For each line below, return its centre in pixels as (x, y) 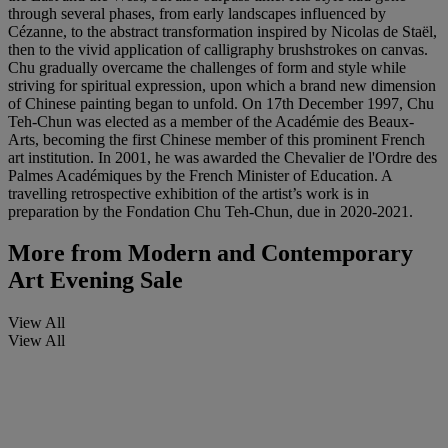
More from (65, 253)
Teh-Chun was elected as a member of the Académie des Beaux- (211, 121)
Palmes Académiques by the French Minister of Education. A (200, 175)
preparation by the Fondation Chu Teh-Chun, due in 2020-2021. (210, 211)
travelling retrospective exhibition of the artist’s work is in (188, 193)
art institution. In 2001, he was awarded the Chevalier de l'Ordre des (222, 157)
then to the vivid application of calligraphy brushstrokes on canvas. (218, 49)
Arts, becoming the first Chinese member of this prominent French (216, 139)
